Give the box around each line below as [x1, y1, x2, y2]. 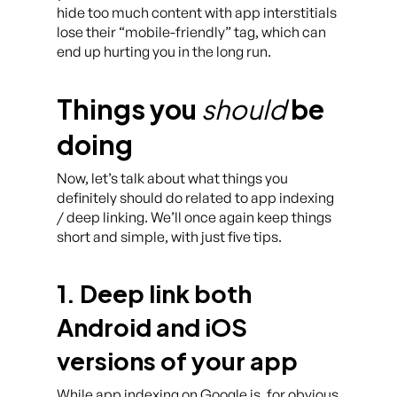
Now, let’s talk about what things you [57, 169, 288, 187]
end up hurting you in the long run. [57, 43, 271, 60]
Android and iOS [57, 312, 247, 342]
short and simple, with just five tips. [57, 228, 282, 245]
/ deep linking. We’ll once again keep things [57, 208, 331, 226]
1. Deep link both [57, 278, 252, 308]
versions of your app [57, 346, 298, 376]
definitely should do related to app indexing [57, 189, 334, 206]
